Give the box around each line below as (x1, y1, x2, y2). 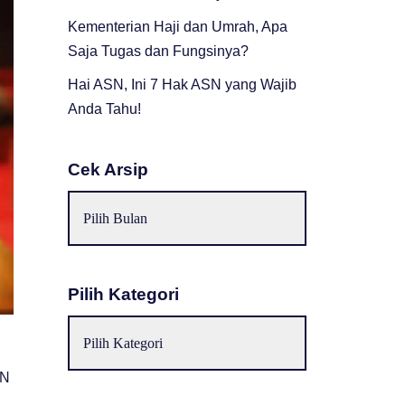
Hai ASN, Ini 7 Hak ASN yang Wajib (68, 77, 297, 92)
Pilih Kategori (68, 285, 180, 304)
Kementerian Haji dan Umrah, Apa (68, 19, 288, 34)
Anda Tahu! (68, 101, 142, 117)
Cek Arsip (68, 160, 149, 179)
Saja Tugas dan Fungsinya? (68, 43, 250, 59)
